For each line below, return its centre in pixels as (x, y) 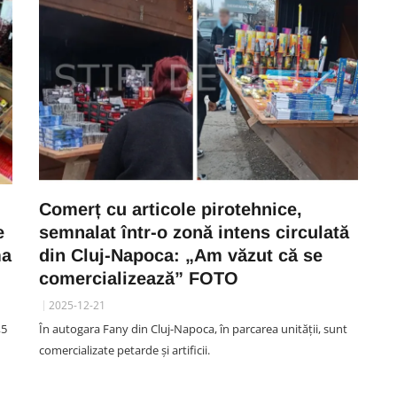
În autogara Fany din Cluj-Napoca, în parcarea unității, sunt (193, 329)
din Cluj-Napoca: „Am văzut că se (181, 255)
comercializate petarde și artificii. (125, 350)
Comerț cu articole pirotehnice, (171, 209)
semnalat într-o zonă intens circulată (194, 232)
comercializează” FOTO (139, 278)
